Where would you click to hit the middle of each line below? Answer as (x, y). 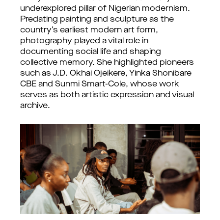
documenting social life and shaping (91, 52)
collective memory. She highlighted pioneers (107, 63)
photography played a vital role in (84, 41)
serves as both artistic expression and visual (107, 95)
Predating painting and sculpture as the (97, 20)
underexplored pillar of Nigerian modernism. (105, 9)
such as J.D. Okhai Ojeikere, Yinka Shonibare (106, 74)
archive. (35, 106)
